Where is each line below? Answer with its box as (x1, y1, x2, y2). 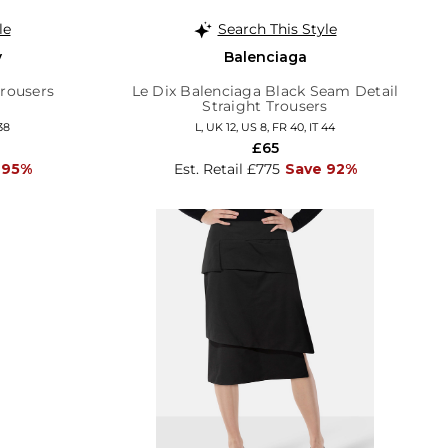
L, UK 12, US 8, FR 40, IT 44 (195, 119, 335, 134)
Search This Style (217, 19, 337, 38)
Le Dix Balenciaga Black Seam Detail (131, 81, 399, 100)
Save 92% (284, 159, 357, 178)
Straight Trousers (202, 96, 328, 115)
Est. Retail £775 (173, 159, 280, 178)
